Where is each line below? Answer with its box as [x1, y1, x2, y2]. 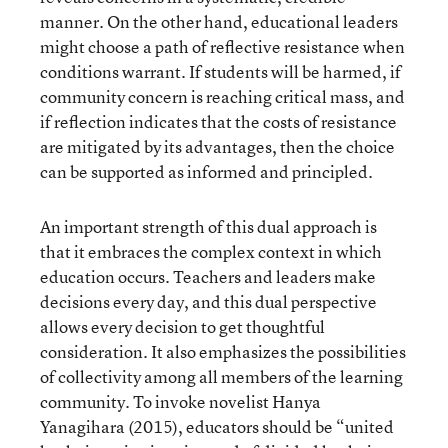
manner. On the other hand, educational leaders [40, 10, 398, 33]
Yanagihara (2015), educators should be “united [40, 415, 394, 438]
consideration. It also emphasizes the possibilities [40, 340, 406, 363]
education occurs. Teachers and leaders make [40, 265, 376, 288]
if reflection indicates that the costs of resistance [40, 110, 397, 133]
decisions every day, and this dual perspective [40, 290, 377, 313]
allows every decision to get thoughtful [40, 315, 325, 338]
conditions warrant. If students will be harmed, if [40, 60, 401, 83]
